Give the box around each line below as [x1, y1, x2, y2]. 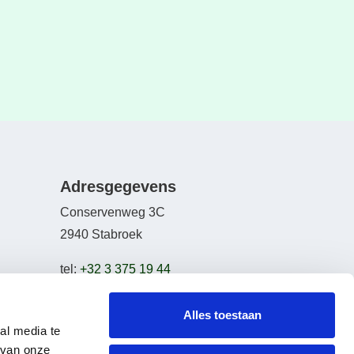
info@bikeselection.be [97, 284, 222, 299]
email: [60, 284, 94, 299]
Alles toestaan [183, 308, 262, 322]
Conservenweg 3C [60, 205, 165, 220]
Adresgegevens [60, 178, 176, 196]
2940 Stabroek [60, 228, 142, 242]
